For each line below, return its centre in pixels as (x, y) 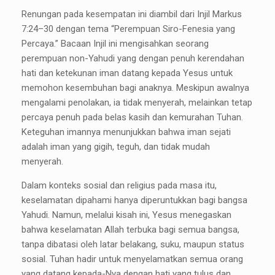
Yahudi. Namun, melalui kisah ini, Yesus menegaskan (126, 215)
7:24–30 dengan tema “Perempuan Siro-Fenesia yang (128, 29)
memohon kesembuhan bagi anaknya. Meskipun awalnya (135, 88)
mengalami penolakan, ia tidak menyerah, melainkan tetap (137, 103)
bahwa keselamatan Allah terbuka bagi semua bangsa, (130, 230)
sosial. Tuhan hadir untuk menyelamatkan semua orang (132, 259)
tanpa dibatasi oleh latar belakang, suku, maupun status (133, 245)
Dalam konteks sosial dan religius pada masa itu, (119, 186)
